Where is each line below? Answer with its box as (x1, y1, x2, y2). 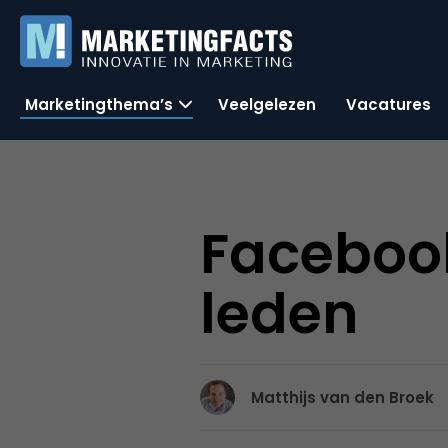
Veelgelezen (218, 93, 316, 115)
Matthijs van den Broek (251, 387, 435, 408)
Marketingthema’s (25, 93, 173, 115)
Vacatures (346, 93, 431, 115)
